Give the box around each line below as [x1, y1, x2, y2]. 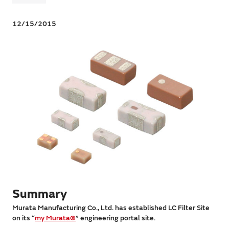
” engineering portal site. [76, 214, 155, 223]
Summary [12, 187, 67, 202]
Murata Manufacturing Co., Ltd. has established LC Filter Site [12, 203, 210, 213]
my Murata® [35, 214, 76, 223]
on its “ [12, 214, 35, 223]
